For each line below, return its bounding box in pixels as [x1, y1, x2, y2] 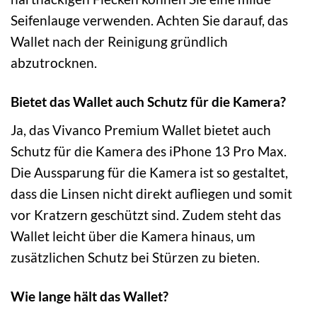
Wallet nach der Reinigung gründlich [11, 33, 228, 50]
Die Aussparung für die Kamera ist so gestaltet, [11, 163, 288, 180]
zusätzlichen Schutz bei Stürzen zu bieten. [11, 248, 260, 265]
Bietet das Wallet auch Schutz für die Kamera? [11, 93, 286, 110]
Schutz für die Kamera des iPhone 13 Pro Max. [11, 142, 287, 159]
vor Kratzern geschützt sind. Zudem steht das [11, 206, 281, 223]
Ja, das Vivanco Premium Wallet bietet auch [11, 121, 271, 138]
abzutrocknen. [11, 54, 97, 71]
